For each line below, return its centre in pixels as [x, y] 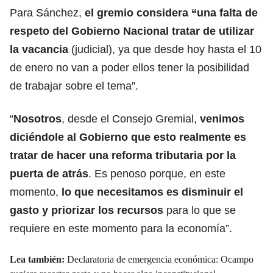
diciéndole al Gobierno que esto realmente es [128, 137]
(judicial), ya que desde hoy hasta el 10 [166, 49]
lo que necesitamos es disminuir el [152, 192]
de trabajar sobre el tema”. [74, 86]
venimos [222, 119]
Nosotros [37, 119]
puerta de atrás [49, 173]
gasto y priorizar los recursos [87, 210]
